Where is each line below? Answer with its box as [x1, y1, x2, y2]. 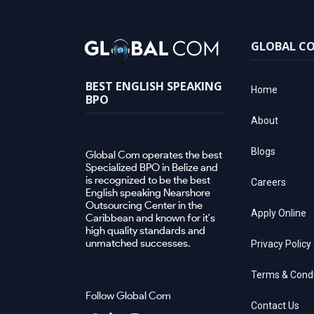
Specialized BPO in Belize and [86, 161, 218, 174]
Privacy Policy [251, 238, 311, 250]
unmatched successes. [86, 236, 190, 250]
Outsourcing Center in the [86, 198, 203, 212]
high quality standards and [86, 224, 205, 237]
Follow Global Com [86, 289, 171, 302]
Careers [251, 177, 286, 188]
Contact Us [251, 300, 299, 311]
